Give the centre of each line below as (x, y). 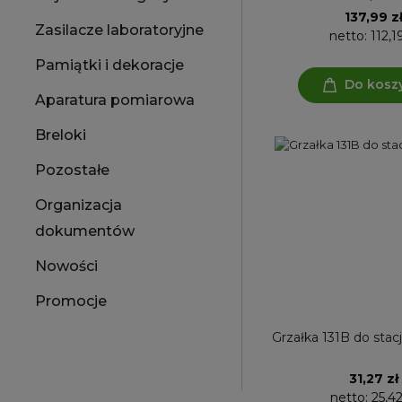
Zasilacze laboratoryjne (119, 30)
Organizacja (79, 205)
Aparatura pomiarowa (115, 100)
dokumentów (85, 231)
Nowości (66, 266)
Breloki (61, 135)
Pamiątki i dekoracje (109, 65)
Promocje (71, 301)
